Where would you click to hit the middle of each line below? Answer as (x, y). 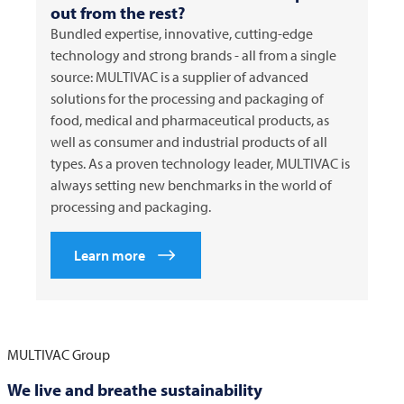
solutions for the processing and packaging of (187, 99)
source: (73, 77)
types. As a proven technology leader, (163, 164)
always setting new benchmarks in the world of (191, 185)
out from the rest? (118, 13)
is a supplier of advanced (233, 77)
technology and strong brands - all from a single (193, 55)
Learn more (110, 256)
